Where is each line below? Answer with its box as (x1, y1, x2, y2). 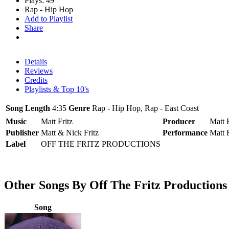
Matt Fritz (41, 117, 73, 126)
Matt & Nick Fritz (41, 128, 99, 137)
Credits (25, 75, 48, 84)
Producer (163, 117, 195, 126)
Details (25, 57, 47, 66)
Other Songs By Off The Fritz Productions (4, 178, 227, 192)
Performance (163, 128, 208, 137)
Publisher (6, 128, 39, 137)
